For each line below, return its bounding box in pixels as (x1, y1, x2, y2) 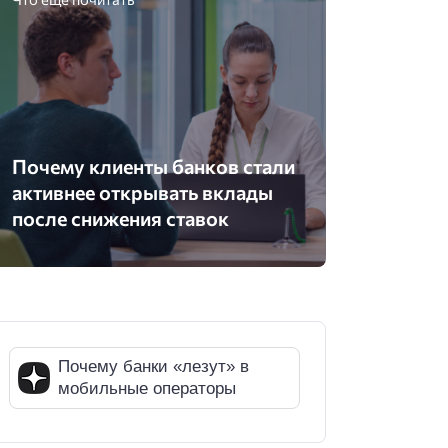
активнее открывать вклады (12, 179, 274, 204)
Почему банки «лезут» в (58, 357, 250, 377)
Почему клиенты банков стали (12, 153, 296, 178)
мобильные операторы (58, 379, 237, 399)
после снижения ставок (12, 205, 230, 230)
